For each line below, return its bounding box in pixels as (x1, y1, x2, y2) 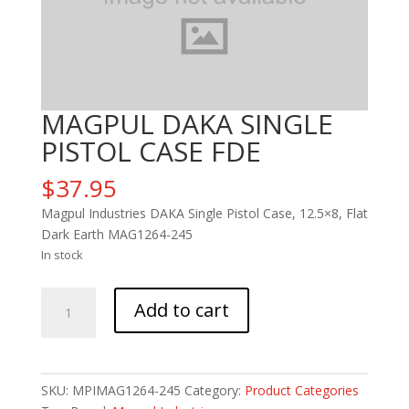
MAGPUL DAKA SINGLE (40, 104, 333, 142)
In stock (40, 246, 83, 263)
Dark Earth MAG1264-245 (40, 225, 193, 243)
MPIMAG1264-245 (71, 381, 181, 399)
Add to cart (133, 297, 229, 322)
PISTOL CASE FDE (40, 131, 261, 170)
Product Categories (244, 381, 359, 399)
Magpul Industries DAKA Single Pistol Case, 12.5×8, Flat (40, 204, 368, 222)
